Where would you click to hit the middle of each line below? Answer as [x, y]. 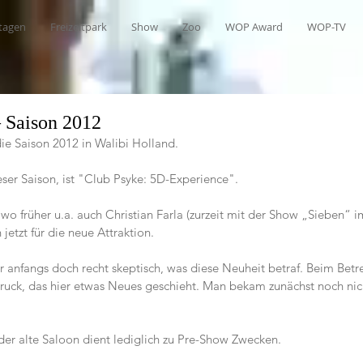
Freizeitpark [79, 27]
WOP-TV [327, 27]
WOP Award [254, 27]
